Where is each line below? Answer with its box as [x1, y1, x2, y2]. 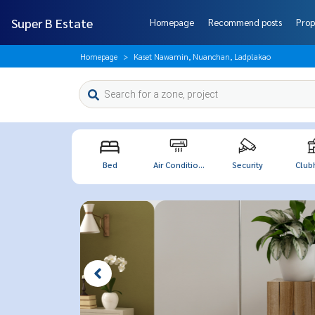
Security [232, 159, 263, 170]
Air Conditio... [153, 159, 205, 170]
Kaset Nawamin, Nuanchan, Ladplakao [134, 51, 271, 62]
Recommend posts [207, 16, 282, 28]
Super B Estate [11, 14, 93, 31]
